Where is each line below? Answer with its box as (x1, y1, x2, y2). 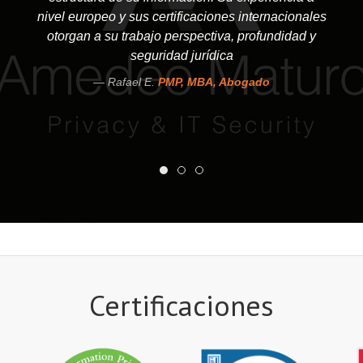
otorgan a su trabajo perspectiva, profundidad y (47, 29, 316, 44)
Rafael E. (108, 75, 158, 89)
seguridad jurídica (130, 49, 233, 63)
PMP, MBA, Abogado (158, 75, 270, 89)
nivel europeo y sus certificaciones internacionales (36, 10, 327, 24)
